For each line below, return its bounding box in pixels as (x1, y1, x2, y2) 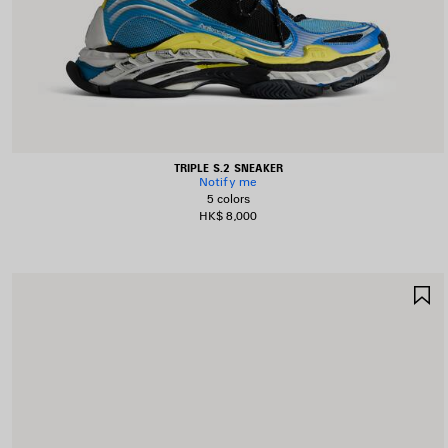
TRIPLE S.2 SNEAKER (173, 160, 283, 175)
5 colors (206, 191, 250, 206)
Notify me (198, 174, 258, 189)
